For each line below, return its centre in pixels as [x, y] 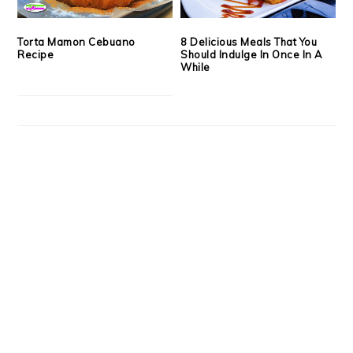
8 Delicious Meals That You [249, 42]
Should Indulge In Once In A [251, 55]
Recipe [36, 55]
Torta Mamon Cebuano [76, 42]
